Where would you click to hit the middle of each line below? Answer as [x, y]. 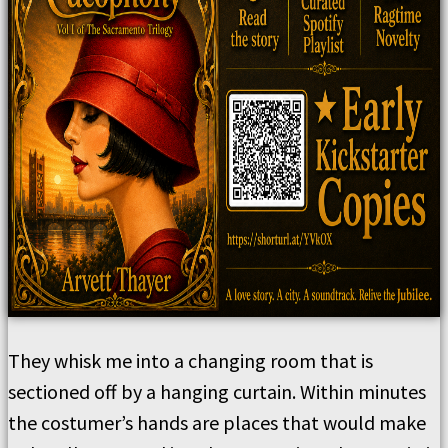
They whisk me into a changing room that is [190, 360]
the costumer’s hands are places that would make [217, 422]
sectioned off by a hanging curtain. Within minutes [217, 391]
